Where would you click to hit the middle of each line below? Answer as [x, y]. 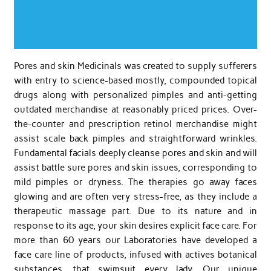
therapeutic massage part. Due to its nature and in [135, 211]
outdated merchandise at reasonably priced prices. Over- [135, 109]
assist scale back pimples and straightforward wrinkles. [135, 138]
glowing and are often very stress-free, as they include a [135, 196]
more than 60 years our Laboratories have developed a [135, 240]
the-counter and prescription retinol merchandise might [135, 124]
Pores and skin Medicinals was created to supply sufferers [135, 66]
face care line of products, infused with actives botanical [135, 254]
